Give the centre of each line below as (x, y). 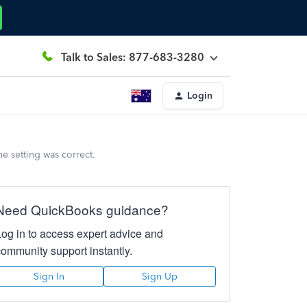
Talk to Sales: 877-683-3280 (133, 57)
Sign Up (159, 277)
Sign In (49, 277)
